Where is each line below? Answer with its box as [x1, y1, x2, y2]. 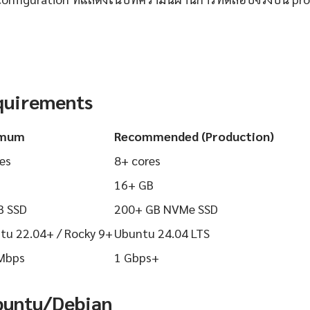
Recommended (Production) [114, 128, 274, 145]
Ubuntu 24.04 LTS [114, 225, 210, 241]
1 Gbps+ [114, 249, 159, 266]
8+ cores [114, 152, 161, 169]
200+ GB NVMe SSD [114, 201, 218, 217]
